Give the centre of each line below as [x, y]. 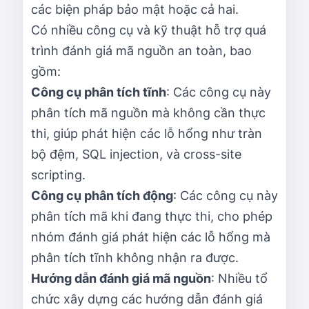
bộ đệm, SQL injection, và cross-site [136, 154]
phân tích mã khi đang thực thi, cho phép [152, 216]
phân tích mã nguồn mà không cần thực [148, 112]
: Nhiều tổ [239, 278]
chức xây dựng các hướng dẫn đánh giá [147, 299]
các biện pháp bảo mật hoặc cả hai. [135, 9]
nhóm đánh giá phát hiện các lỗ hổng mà [151, 237]
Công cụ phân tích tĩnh [99, 92]
